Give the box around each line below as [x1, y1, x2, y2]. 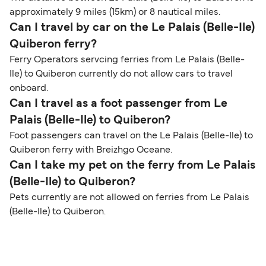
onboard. [9, 84, 48, 93]
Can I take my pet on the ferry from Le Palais [9, 160, 255, 172]
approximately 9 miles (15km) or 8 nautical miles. [9, 8, 220, 17]
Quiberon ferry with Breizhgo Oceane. [9, 146, 172, 155]
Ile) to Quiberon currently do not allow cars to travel [9, 70, 233, 79]
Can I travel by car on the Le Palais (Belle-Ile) [9, 23, 255, 34]
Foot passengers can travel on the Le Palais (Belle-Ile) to [9, 132, 253, 141]
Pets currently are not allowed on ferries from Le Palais [9, 194, 249, 202]
